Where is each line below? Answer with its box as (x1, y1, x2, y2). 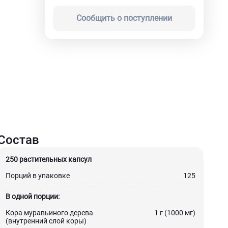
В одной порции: (5, 192, 60, 201)
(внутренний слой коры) (5, 217, 87, 225)
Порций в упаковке (5, 172, 70, 180)
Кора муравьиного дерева (5, 209, 93, 217)
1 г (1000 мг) (154, 209, 195, 217)
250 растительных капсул (5, 155, 92, 163)
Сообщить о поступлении (76, 13, 172, 23)
